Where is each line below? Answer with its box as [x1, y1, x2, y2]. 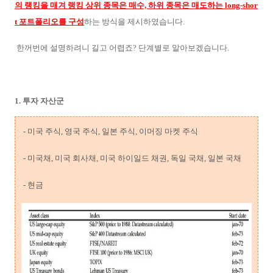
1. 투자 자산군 [15, 96, 64, 105]
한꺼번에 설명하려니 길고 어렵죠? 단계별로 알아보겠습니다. [15, 43, 231, 53]
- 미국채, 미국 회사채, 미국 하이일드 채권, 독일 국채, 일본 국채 [21, 153, 241, 163]
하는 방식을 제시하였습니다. [84, 16, 186, 26]
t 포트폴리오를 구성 [15, 16, 84, 26]
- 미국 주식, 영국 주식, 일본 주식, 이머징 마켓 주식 [21, 126, 198, 136]
